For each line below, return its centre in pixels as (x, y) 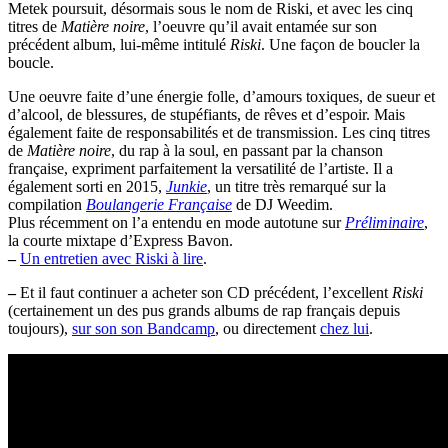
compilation (47, 205)
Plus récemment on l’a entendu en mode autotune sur (176, 223)
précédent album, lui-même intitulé (119, 45)
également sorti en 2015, (87, 187)
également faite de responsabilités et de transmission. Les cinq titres (219, 133)
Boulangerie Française (159, 205)
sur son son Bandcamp (143, 329)
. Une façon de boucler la (340, 45)
